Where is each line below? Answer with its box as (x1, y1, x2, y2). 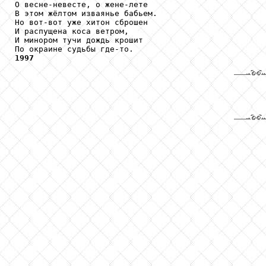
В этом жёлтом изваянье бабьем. (15, 8, 157, 18)
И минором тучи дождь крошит (15, 35, 143, 45)
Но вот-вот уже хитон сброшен (15, 17, 148, 27)
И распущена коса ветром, (15, 26, 129, 36)
